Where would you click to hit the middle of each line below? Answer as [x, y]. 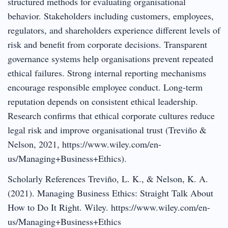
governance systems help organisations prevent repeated [110, 58]
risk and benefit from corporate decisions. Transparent [107, 44]
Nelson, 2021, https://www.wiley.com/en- [84, 144]
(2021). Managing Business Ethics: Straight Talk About [110, 193]
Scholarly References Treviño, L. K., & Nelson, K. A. [108, 178]
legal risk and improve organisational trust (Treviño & [107, 130]
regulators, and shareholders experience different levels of [114, 30]
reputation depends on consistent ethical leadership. [103, 101]
